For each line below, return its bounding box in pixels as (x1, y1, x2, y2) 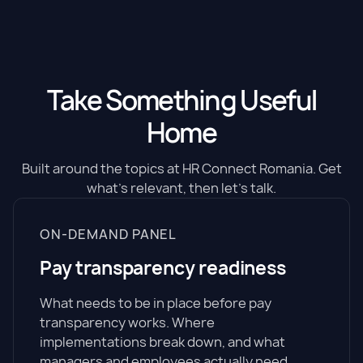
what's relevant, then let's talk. (87, 179, 276, 197)
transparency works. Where (40, 314, 215, 331)
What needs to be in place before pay (40, 294, 271, 312)
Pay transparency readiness (40, 256, 286, 280)
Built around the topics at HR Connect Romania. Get (21, 160, 342, 177)
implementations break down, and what (40, 333, 285, 351)
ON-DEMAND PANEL (40, 225, 177, 243)
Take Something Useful (46, 83, 317, 118)
